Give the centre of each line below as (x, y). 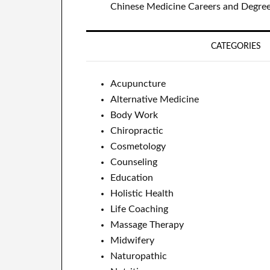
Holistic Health (142, 193)
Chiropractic (137, 130)
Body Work (134, 115)
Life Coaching (139, 209)
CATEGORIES (236, 46)
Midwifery (132, 240)
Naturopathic (139, 256)
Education (132, 177)
